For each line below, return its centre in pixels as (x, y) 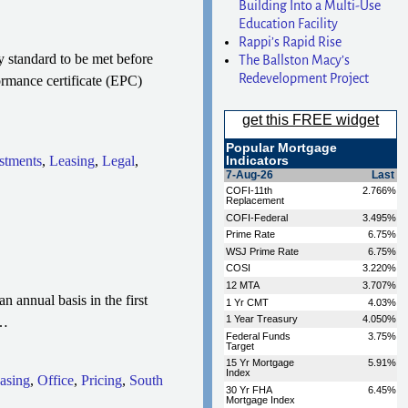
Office (55, 380)
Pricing (101, 380)
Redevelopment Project (304, 78)
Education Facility (289, 23)
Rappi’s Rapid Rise (291, 41)
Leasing (71, 161)
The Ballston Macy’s (295, 60)
